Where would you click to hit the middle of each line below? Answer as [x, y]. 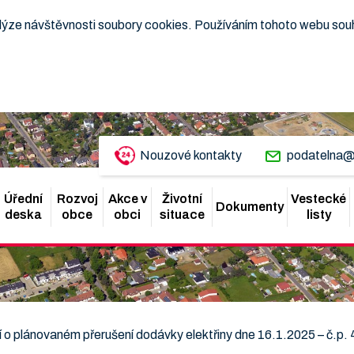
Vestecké [318, 199]
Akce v [127, 199]
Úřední [24, 199]
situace [182, 215]
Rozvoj [77, 199]
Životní [182, 199]
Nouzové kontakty [191, 155]
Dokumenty [250, 207]
